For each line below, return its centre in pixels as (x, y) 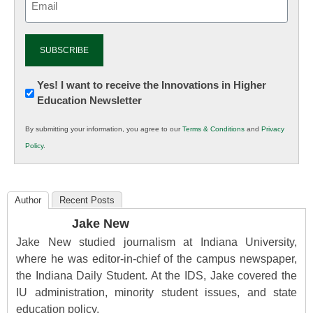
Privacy (273, 129)
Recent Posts (87, 201)
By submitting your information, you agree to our (104, 129)
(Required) (48, 15)
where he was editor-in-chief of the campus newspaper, (156, 259)
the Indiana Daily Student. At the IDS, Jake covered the (156, 276)
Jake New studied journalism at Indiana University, (156, 242)
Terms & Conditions (213, 129)
